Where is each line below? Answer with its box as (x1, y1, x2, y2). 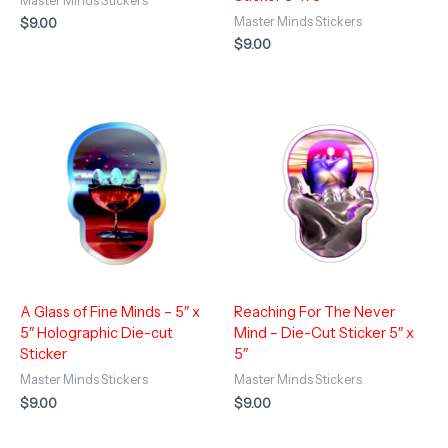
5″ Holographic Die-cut (20, 324, 173, 343)
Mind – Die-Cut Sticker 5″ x (234, 324, 414, 343)
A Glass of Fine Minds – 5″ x (20, 303, 200, 322)
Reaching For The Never (234, 303, 395, 322)
